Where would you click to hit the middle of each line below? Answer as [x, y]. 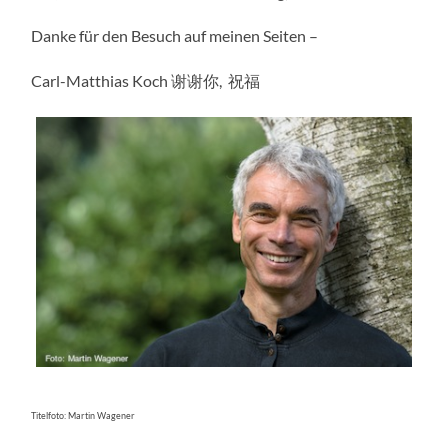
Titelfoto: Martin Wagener [83, 416]
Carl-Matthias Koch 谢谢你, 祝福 [146, 80]
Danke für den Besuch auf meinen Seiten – [175, 36]
